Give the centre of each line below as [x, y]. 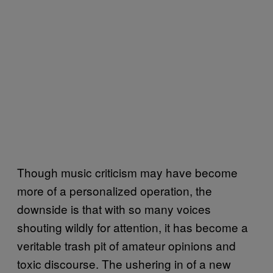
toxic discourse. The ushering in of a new [124, 264]
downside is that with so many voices [114, 209]
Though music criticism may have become [127, 172]
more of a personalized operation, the [115, 190]
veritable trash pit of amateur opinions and [126, 245]
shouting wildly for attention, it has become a [133, 227]
